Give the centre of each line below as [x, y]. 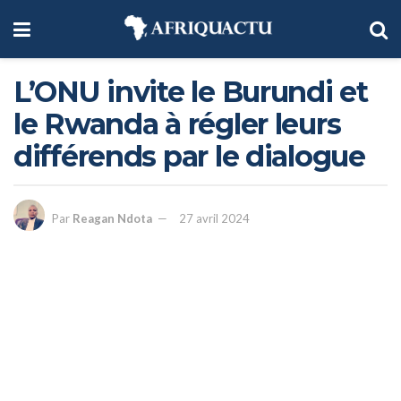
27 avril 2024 [214, 219]
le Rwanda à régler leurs [177, 124]
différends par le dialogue [189, 156]
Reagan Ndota [112, 219]
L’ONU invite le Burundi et [191, 92]
